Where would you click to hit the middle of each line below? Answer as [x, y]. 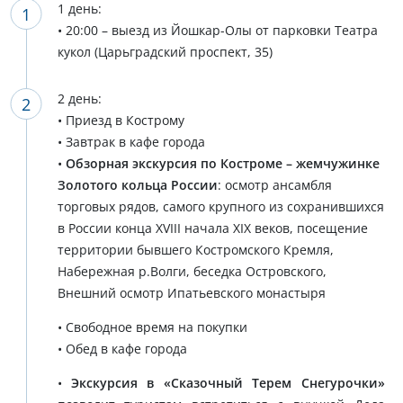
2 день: [79, 99]
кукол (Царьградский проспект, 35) [165, 52]
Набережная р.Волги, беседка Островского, [192, 271]
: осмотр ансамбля [274, 185]
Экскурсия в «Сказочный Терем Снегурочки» [228, 383]
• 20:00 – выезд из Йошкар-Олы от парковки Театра [217, 30]
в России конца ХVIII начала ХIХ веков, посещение [212, 228]
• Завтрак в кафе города [131, 142]
